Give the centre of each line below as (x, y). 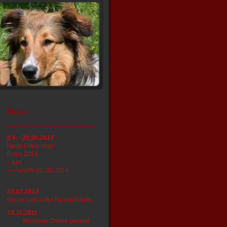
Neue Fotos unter (31, 146)
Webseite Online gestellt (56, 221)
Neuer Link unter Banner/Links (49, 200)
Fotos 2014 (23, 154)
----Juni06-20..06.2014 (38, 170)
